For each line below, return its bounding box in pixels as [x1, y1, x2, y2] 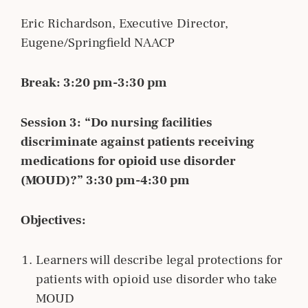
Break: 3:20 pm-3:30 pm [21, 74, 167, 91]
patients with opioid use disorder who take [36, 270, 277, 287]
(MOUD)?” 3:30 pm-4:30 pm [21, 171, 190, 188]
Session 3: [21, 113, 81, 131]
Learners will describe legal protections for [36, 251, 283, 268]
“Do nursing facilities [85, 113, 212, 131]
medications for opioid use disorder [21, 152, 236, 169]
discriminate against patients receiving [21, 133, 254, 150]
